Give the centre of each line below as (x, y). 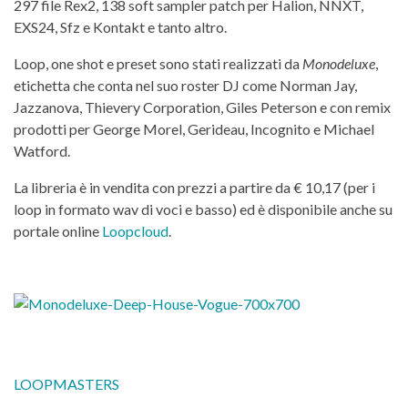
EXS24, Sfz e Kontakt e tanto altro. (120, 26)
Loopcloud (135, 230)
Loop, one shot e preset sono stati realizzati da (158, 63)
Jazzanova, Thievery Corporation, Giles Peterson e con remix (202, 107)
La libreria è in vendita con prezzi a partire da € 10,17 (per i (194, 187)
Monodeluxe (339, 63)
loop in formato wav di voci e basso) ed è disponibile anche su (203, 209)
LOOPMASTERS (66, 383)
